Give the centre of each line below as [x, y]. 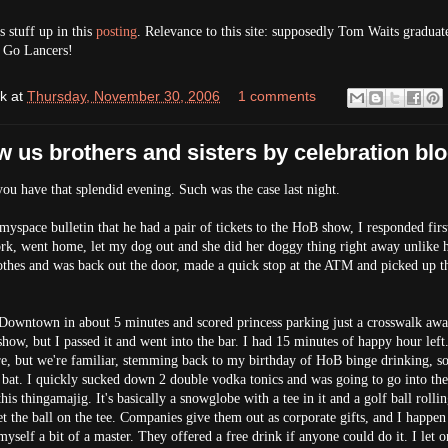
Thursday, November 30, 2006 [123, 95]
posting [116, 31]
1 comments [277, 95]
